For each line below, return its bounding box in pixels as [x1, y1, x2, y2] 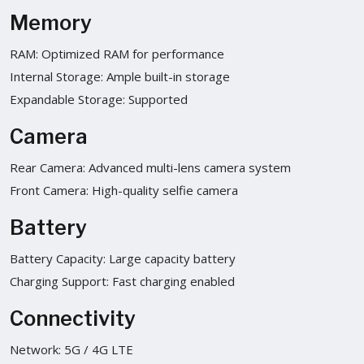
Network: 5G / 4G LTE [10, 340, 133, 357]
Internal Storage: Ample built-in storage [10, 67, 230, 84]
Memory [10, 10, 92, 35]
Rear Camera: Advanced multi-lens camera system [10, 158, 291, 175]
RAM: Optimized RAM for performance [10, 45, 224, 62]
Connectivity [10, 305, 136, 331]
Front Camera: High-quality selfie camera [10, 181, 238, 198]
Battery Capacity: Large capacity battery [10, 249, 236, 266]
